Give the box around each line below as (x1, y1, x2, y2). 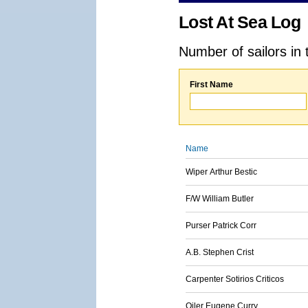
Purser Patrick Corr (186, 221, 256, 230)
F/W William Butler (186, 194, 254, 203)
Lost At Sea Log (179, 13, 300, 32)
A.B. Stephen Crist (186, 247, 254, 257)
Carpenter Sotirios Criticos (186, 274, 284, 284)
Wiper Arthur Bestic (186, 167, 257, 177)
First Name (190, 80, 233, 89)
